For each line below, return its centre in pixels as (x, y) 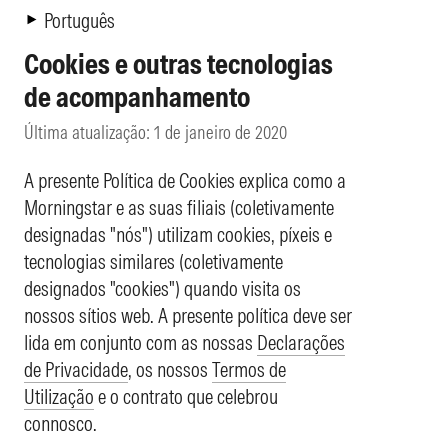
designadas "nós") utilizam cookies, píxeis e (178, 234)
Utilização (59, 396)
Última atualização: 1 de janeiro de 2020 (155, 132)
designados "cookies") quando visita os (162, 288)
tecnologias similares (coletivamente (153, 261)
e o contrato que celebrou (186, 396)
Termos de (249, 369)
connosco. (60, 423)
